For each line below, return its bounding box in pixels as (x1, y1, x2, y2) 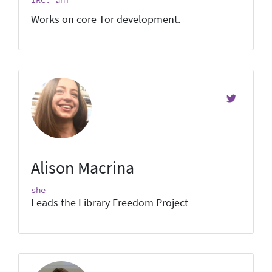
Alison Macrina (31, 156, 134, 178)
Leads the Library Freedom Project (31, 195, 188, 209)
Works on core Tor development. (31, 12, 180, 26)
